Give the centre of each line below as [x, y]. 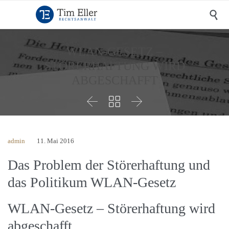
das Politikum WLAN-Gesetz [92, 182]
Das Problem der [57, 165]
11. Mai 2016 [55, 141]
